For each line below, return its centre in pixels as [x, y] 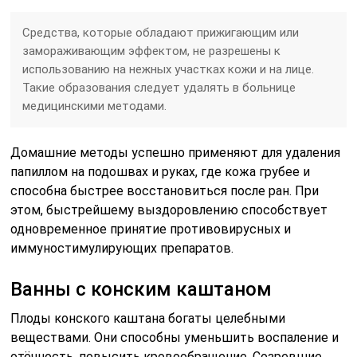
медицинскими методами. [95, 106]
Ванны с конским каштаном [141, 289]
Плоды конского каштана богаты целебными [148, 318]
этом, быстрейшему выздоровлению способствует [169, 210]
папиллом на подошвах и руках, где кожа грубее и [161, 171]
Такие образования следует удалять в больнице [159, 87]
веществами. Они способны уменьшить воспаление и [175, 337]
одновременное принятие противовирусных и [151, 229]
